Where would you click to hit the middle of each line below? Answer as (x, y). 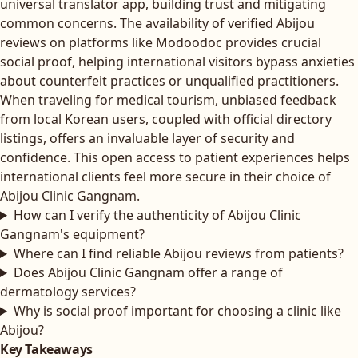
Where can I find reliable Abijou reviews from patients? (178, 253)
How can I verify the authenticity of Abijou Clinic (157, 215)
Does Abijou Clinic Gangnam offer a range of (148, 272)
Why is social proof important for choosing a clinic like (177, 311)
